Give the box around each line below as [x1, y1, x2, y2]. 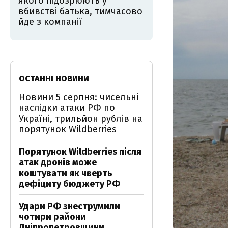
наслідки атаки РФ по [19, 102, 115, 113]
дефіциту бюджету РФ [19, 178, 120, 189]
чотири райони [19, 211, 86, 222]
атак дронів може [19, 157, 97, 168]
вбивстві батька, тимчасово [18, 6, 142, 17]
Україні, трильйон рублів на [19, 113, 142, 124]
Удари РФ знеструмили [19, 201, 120, 212]
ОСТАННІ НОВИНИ [19, 74, 89, 83]
